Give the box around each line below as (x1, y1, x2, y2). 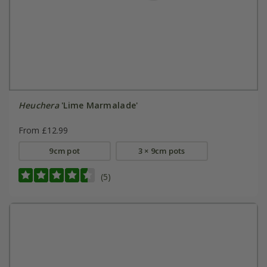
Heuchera (18, 100, 59, 111)
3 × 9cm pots (138, 145, 185, 157)
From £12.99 (18, 125, 68, 136)
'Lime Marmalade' (58, 100, 138, 111)
